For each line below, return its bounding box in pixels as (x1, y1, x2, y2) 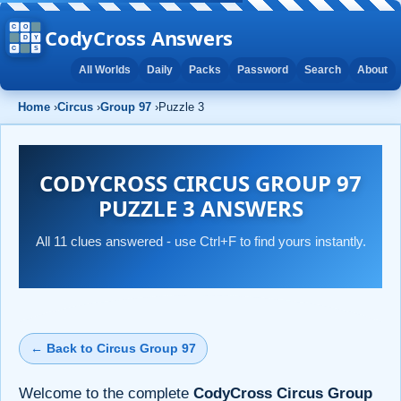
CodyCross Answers (45, 23, 234, 51)
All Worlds (79, 64, 131, 76)
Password (237, 64, 288, 76)
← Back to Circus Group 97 (30, 340, 196, 355)
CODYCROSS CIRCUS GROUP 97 (39, 167, 362, 198)
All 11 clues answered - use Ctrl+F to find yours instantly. (35, 233, 366, 249)
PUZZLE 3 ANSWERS (98, 192, 303, 223)
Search (304, 64, 341, 76)
